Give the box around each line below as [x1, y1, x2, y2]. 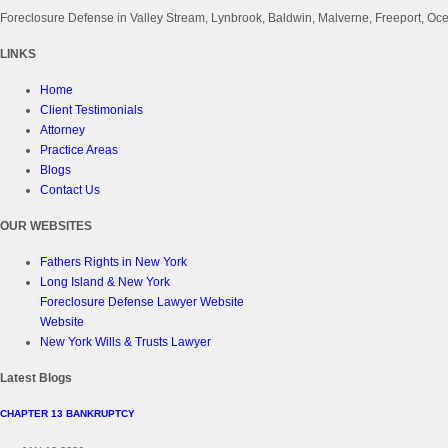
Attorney [40, 122, 85, 137]
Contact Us [40, 182, 100, 197]
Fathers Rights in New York [40, 254, 187, 269]
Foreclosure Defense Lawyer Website [40, 294, 244, 309]
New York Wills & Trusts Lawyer [40, 334, 211, 349]
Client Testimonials [40, 102, 143, 117]
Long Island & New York [40, 274, 170, 289]
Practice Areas [40, 142, 118, 157]
